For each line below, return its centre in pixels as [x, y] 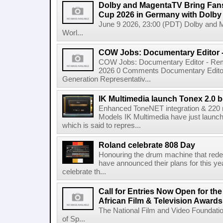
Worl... [73, 33]
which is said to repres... [102, 125]
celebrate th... [84, 172]
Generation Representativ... [107, 79]
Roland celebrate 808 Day [147, 145]
